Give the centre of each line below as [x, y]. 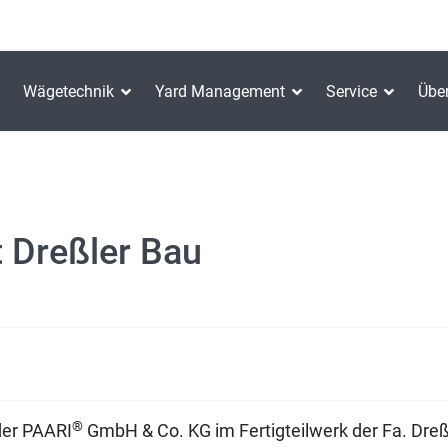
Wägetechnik [68, 92]
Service [351, 92]
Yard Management [220, 92]
